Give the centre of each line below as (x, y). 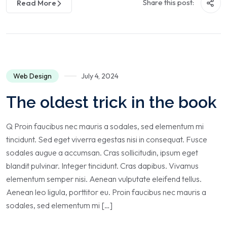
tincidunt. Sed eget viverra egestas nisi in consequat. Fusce (107, 139)
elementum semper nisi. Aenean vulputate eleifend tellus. (104, 179)
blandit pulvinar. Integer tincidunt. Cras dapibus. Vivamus (102, 166)
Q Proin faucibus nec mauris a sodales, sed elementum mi (105, 126)
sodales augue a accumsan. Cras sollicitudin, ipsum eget (102, 153)
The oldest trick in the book (111, 102)
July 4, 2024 (100, 76)
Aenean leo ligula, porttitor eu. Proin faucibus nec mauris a (106, 192)
